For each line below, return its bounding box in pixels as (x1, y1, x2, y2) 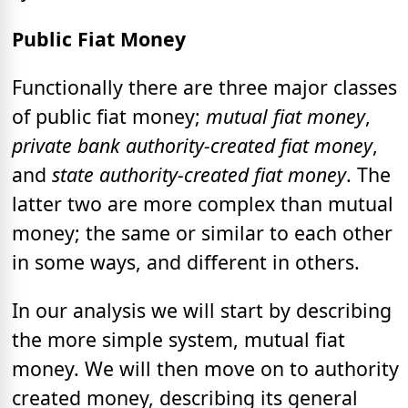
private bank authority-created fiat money (12, 131, 372, 158)
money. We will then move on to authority (12, 355, 399, 382)
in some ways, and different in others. (12, 248, 360, 275)
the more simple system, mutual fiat (12, 326, 345, 353)
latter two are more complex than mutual (12, 189, 393, 217)
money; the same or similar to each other (12, 219, 393, 246)
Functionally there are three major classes (12, 73, 397, 100)
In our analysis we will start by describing (12, 297, 392, 324)
